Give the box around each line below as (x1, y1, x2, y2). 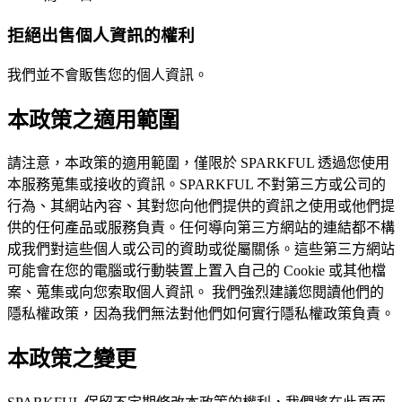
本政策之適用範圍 (7, 108, 179, 132)
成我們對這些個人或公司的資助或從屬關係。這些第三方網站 (7, 241, 395, 258)
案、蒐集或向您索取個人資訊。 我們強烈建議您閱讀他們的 (7, 284, 384, 301)
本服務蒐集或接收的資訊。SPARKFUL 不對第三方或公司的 (7, 177, 386, 193)
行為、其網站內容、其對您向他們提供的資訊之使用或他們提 (7, 198, 395, 214)
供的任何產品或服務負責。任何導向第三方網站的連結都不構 (7, 220, 395, 236)
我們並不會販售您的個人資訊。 (7, 66, 208, 83)
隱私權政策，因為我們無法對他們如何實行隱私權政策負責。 (7, 306, 395, 322)
